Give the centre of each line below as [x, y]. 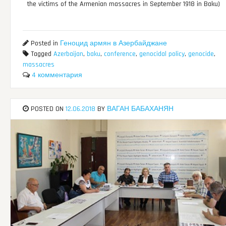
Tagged [41, 54]
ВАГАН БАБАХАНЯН [140, 109]
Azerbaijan [68, 54]
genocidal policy [162, 54]
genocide [201, 54]
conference [120, 54]
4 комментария [57, 75]
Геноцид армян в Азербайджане [113, 44]
